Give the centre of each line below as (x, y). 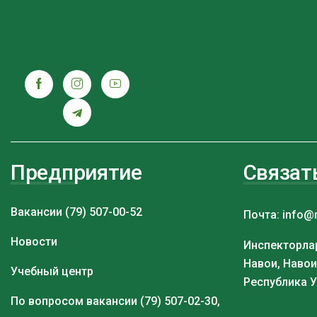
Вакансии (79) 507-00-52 (76, 212)
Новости (34, 241)
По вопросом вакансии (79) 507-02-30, (115, 301)
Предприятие (76, 172)
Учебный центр (52, 271)
